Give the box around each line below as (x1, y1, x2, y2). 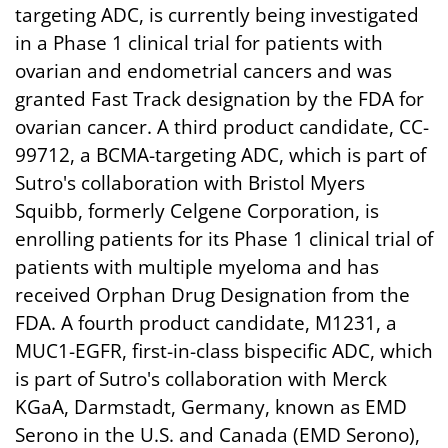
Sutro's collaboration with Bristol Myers (15, 170, 365, 196)
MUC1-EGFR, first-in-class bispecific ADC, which (15, 338, 433, 364)
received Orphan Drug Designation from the (15, 282, 410, 308)
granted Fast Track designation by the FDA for (15, 86, 424, 112)
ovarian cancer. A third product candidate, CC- (15, 114, 429, 140)
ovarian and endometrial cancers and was (15, 58, 392, 84)
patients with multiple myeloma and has (15, 254, 379, 280)
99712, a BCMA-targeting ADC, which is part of (15, 142, 426, 168)
